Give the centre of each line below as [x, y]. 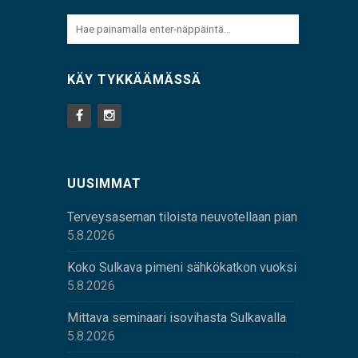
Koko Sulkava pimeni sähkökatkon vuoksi [182, 268]
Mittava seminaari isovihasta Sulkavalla [177, 318]
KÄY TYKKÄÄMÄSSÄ [134, 80]
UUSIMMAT [104, 184]
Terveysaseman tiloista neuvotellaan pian [182, 217]
